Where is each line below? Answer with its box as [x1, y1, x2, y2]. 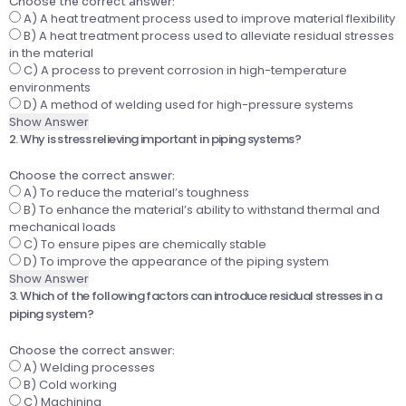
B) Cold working [21, 376, 117, 394]
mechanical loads [9, 218, 116, 237]
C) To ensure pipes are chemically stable [21, 236, 266, 254]
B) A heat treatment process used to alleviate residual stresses [21, 27, 394, 45]
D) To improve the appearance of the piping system [21, 253, 329, 271]
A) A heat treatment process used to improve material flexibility [21, 10, 395, 28]
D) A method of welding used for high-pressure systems [21, 96, 353, 114]
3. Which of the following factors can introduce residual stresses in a [9, 287, 382, 305]
